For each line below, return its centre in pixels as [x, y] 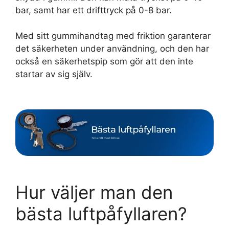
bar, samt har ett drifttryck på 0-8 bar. [94, 10]
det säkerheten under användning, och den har [112, 49]
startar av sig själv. [54, 74]
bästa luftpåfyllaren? [101, 213]
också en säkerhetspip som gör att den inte [104, 62]
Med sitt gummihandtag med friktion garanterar [113, 36]
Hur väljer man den [94, 192]
